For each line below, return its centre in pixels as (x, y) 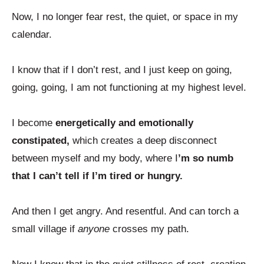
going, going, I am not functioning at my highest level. (131, 88)
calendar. (33, 35)
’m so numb (206, 159)
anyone (94, 229)
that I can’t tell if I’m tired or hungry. (99, 176)
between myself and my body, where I (95, 159)
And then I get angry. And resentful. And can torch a (125, 212)
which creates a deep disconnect (143, 141)
